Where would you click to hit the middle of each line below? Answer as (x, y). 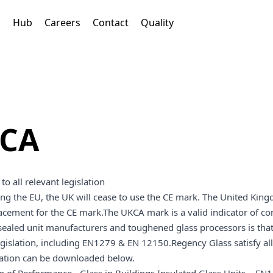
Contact (111, 23)
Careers (62, 23)
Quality (157, 23)
